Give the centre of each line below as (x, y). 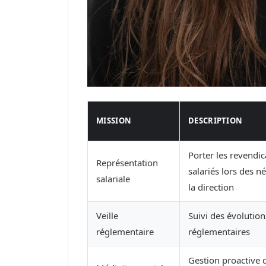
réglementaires (219, 231)
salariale (113, 178)
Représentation (127, 162)
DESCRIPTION (216, 120)
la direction (211, 187)
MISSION (114, 120)
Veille (107, 215)
